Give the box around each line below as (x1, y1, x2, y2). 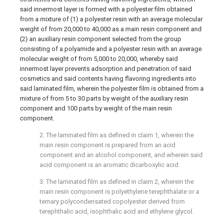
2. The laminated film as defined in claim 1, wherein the (40, 131, 194, 139)
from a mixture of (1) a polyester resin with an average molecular (20, 15, 203, 23)
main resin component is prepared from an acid (40, 141, 175, 149)
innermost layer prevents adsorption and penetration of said (20, 65, 191, 72)
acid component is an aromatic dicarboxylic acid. (40, 161, 180, 168)
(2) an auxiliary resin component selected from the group (20, 35, 181, 43)
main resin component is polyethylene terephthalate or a (40, 188, 199, 195)
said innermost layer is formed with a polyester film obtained (20, 5, 192, 13)
